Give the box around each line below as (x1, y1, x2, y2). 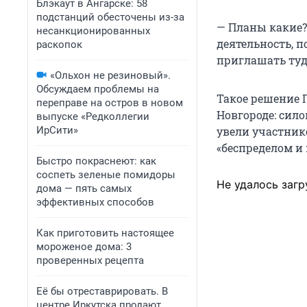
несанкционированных (36, 25, 150, 37)
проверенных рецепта (36, 254, 144, 267)
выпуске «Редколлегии (36, 110, 149, 123)
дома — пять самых (36, 182, 132, 195)
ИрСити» (36, 124, 78, 136)
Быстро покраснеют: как (36, 155, 156, 167)
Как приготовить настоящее (36, 227, 174, 239)
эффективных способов (36, 196, 154, 208)
